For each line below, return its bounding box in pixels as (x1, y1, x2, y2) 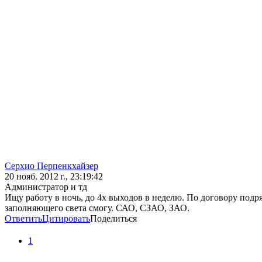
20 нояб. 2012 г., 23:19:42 (5, 171, 103, 182)
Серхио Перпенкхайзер (5, 161, 98, 171)
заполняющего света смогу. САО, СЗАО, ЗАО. (5, 203, 189, 213)
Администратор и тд (5, 182, 87, 192)
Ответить (5, 213, 42, 224)
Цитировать (42, 213, 90, 224)
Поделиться (90, 213, 137, 224)
